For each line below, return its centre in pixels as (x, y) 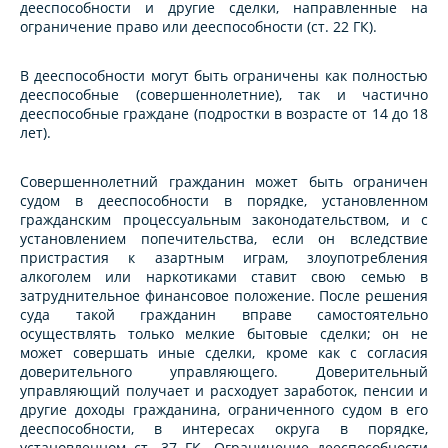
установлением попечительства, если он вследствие (224, 239)
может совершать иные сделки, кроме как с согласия (224, 353)
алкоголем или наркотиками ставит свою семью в (224, 277)
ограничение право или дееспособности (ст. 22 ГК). (198, 27)
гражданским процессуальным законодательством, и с (224, 220)
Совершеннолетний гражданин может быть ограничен (224, 182)
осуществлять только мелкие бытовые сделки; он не (224, 334)
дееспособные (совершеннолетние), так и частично (224, 95)
